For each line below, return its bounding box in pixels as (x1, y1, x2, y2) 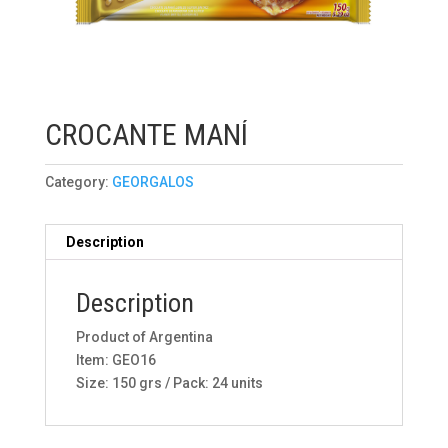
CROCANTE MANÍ (44, 117, 248, 152)
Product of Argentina (75, 329, 213, 345)
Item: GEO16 (75, 352, 156, 368)
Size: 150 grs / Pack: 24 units (75, 375, 263, 391)
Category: (44, 174, 112, 190)
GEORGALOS (111, 174, 194, 190)
